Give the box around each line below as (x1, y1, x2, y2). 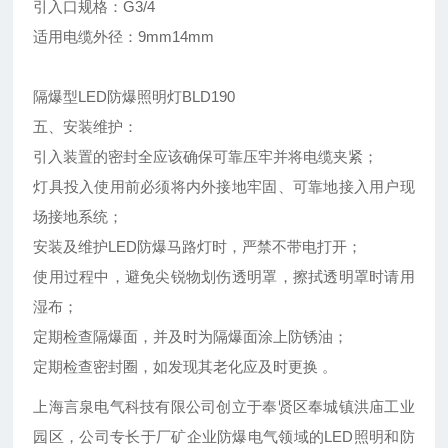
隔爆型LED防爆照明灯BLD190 (33, 88, 236, 106)
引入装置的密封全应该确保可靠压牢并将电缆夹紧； (33, 148, 383, 166)
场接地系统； (33, 208, 128, 226)
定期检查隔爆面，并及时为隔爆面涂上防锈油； (33, 328, 353, 346)
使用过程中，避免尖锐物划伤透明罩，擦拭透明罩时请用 (33, 268, 415, 286)
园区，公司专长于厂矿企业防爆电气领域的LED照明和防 (33, 428, 415, 446)
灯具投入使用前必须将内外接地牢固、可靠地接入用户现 (33, 178, 415, 196)
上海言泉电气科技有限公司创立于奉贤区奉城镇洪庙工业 (33, 398, 415, 416)
